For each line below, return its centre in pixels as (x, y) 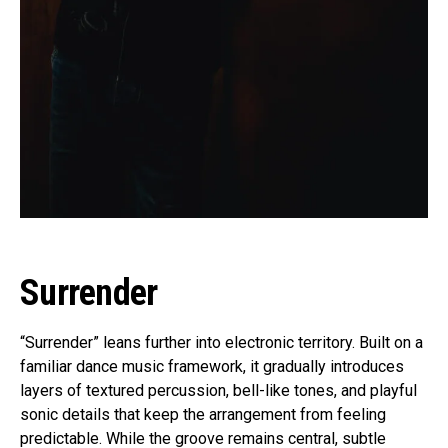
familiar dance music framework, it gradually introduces (212, 367)
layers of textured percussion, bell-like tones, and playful (218, 391)
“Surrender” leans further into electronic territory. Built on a (221, 343)
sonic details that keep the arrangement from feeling (203, 415)
